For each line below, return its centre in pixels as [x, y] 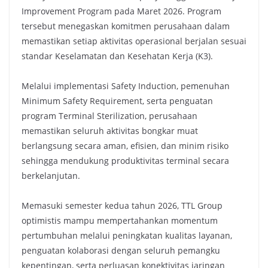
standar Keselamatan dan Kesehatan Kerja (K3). [117, 56]
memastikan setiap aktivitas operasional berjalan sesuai [134, 41]
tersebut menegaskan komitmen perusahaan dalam [126, 26]
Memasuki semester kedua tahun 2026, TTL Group [122, 205]
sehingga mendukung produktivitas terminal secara [125, 161]
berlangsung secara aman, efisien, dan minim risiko [125, 146]
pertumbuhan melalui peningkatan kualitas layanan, [127, 235]
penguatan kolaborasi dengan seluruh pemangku [121, 250]
